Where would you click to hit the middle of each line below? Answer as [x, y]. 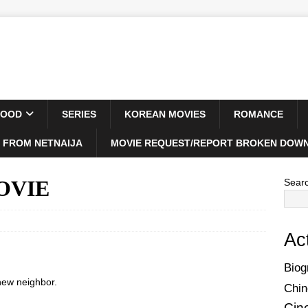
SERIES [79, 114]
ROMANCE [258, 114]
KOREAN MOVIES [165, 114]
